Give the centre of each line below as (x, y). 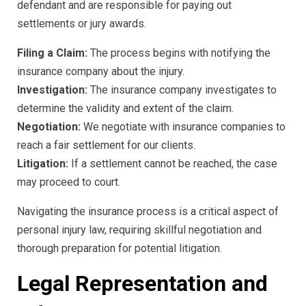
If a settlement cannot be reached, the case (173, 163)
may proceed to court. (69, 182)
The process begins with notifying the (179, 53)
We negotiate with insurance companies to (183, 126)
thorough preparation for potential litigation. (120, 248)
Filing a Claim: (52, 53)
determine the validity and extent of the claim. (125, 108)
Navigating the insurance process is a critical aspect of (148, 211)
